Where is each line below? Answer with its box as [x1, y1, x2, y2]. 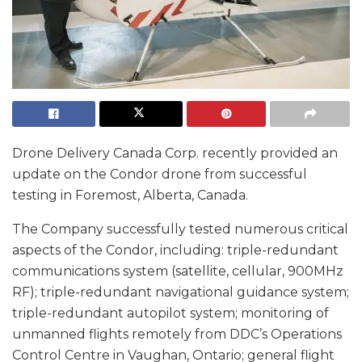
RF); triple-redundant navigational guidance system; [12, 284, 349, 300]
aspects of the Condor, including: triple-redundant [12, 242, 339, 258]
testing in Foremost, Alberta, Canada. [12, 187, 255, 203]
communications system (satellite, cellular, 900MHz [12, 263, 343, 279]
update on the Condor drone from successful [12, 166, 307, 182]
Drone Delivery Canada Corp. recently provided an [12, 145, 338, 161]
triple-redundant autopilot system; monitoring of [12, 305, 329, 321]
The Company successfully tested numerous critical [12, 221, 348, 237]
